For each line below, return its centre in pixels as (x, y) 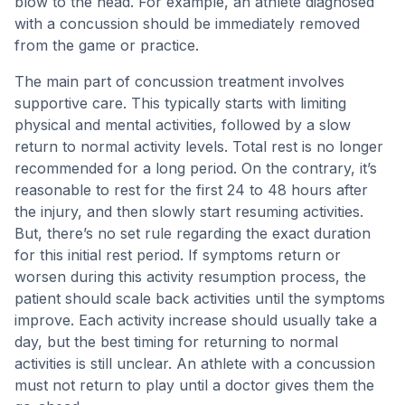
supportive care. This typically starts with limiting (180, 103)
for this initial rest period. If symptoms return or (178, 255)
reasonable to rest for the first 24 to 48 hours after (191, 190)
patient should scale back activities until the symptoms (200, 298)
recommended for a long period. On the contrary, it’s (196, 168)
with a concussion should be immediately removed (187, 24)
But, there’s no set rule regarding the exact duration (193, 233)
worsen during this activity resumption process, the (190, 277)
